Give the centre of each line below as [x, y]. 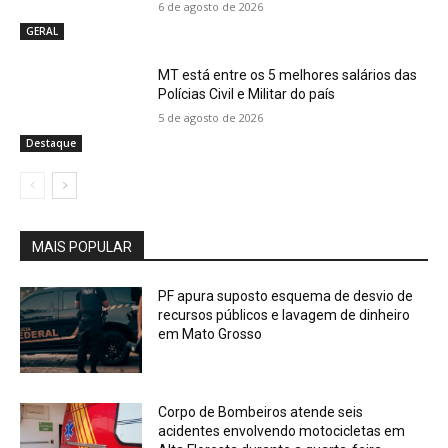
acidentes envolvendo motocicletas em [282, 430]
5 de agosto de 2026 [211, 118]
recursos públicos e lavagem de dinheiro [284, 314]
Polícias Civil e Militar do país [247, 94]
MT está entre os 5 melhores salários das [288, 75]
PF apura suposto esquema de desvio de [286, 295]
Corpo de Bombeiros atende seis [261, 411]
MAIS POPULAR [82, 246]
